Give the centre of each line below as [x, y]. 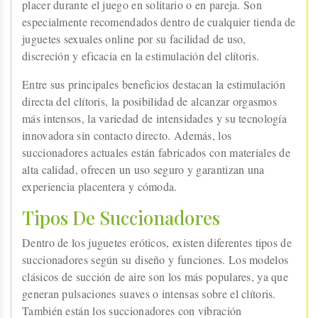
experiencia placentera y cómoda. [100, 186]
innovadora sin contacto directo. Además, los [127, 135]
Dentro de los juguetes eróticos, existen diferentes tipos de [157, 242]
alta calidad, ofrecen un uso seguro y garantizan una [143, 169]
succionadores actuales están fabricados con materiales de [157, 152]
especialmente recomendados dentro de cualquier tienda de [159, 21]
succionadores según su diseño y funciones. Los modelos [155, 259]
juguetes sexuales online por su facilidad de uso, [134, 38]
